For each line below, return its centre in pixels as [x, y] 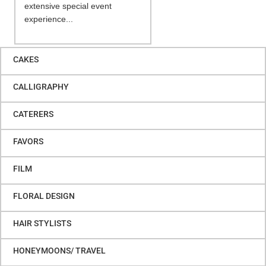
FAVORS [28, 141]
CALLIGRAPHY [41, 86]
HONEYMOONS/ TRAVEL [59, 250]
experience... [49, 19]
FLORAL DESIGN [44, 196]
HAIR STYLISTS [42, 223]
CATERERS [33, 114]
